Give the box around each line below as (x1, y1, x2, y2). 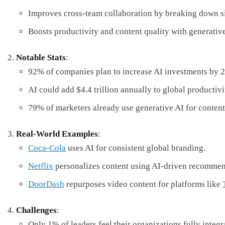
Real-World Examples (16, 129, 98, 139)
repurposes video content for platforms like (64, 179, 222, 189)
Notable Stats (16, 52, 66, 62)
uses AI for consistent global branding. (66, 143, 205, 153)
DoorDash (28, 179, 64, 189)
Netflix (28, 161, 53, 171)
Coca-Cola (28, 143, 66, 153)
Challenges (16, 205, 57, 215)
